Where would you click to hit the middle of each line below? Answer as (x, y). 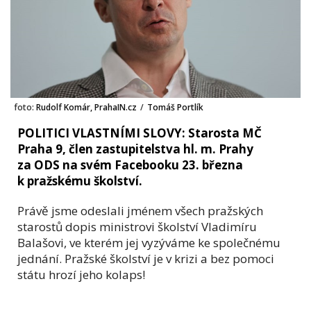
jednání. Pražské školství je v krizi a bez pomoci (146, 258)
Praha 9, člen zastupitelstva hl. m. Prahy (135, 149)
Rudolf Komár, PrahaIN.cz (85, 107)
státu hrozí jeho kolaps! (81, 274)
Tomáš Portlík (175, 107)
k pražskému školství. (80, 180)
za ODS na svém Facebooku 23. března (130, 165)
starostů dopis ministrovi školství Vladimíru (137, 226)
